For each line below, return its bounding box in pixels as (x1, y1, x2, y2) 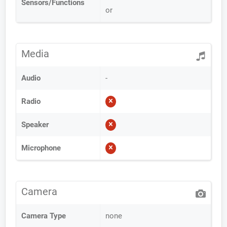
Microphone (21, 143, 61, 153)
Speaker (21, 120, 49, 129)
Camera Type (21, 211, 66, 220)
